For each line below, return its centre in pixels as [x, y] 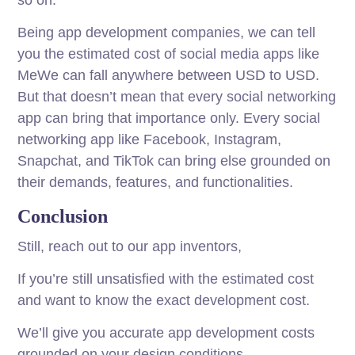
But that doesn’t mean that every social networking [177, 97]
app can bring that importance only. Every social [169, 118]
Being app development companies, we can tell [167, 33]
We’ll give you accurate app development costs [166, 333]
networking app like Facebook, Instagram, [150, 140]
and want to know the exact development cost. [164, 301]
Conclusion [63, 217]
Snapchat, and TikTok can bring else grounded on [174, 161]
